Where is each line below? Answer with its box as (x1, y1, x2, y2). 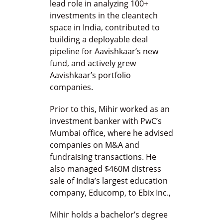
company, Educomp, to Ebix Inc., (50, 187, 171, 199)
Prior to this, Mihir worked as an (50, 104, 170, 115)
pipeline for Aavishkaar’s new (50, 46, 158, 57)
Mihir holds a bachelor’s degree (50, 209, 168, 221)
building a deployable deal (50, 34, 148, 45)
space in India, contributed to (50, 22, 160, 33)
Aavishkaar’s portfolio (50, 70, 131, 81)
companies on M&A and (50, 139, 139, 151)
